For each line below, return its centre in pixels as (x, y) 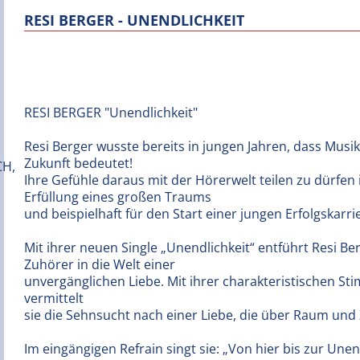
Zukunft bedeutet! (78, 163)
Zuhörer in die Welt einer (100, 264)
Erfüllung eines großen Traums (118, 197)
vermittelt (54, 298)
